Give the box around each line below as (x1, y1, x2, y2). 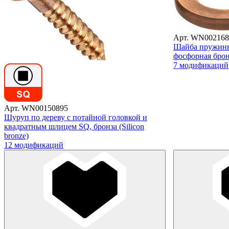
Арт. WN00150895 (4, 103, 68, 112)
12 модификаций (4, 140, 63, 149)
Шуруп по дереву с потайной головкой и (4, 112, 147, 122)
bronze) (4, 131, 29, 140)
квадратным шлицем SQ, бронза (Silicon (4, 122, 144, 131)
